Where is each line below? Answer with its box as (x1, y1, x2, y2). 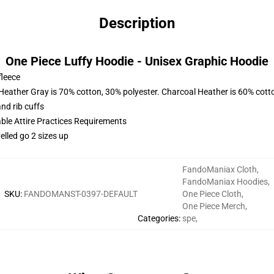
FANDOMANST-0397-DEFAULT (24, 189, 138, 199)
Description (99, 15, 175, 32)
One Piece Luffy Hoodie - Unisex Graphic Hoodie (6, 54, 268, 68)
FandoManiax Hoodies (182, 177, 268, 187)
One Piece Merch (182, 201, 245, 211)
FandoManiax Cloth (182, 165, 257, 174)
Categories (138, 213, 179, 223)
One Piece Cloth (182, 189, 242, 199)
